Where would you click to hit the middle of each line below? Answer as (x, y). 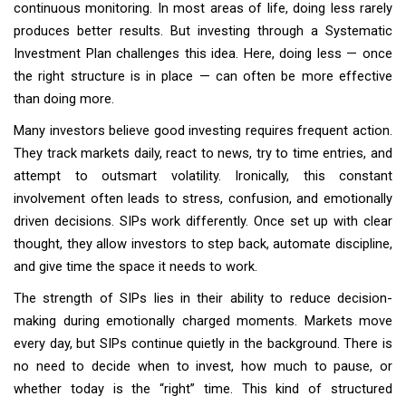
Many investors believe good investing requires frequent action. (203, 130)
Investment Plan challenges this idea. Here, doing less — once (203, 53)
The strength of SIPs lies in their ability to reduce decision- (203, 298)
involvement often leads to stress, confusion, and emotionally (203, 198)
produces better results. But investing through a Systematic (203, 31)
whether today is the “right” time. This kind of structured (203, 389)
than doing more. (64, 99)
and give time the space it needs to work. (135, 266)
